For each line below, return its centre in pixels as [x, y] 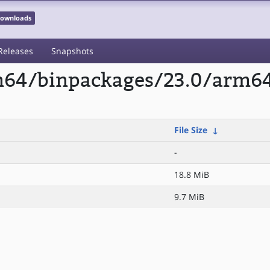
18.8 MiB [192, 174]
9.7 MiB [189, 197]
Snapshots [72, 51]
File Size [191, 130]
